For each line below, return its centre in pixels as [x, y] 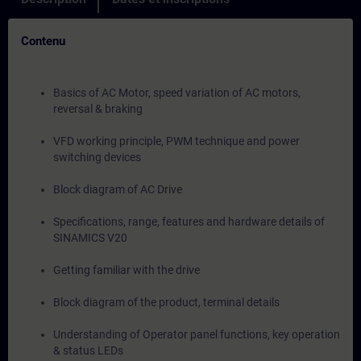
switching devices [97, 157]
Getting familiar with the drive [127, 270]
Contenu [43, 41]
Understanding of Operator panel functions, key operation [197, 334]
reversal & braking [98, 109]
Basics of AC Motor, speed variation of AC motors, [177, 93]
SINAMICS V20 [90, 238]
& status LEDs [88, 351]
